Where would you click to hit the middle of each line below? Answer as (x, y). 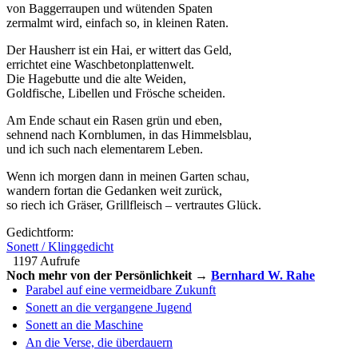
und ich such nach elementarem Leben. (105, 149)
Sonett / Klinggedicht (60, 247)
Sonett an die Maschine (84, 325)
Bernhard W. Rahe (263, 276)
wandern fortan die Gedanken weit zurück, (114, 191)
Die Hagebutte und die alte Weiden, (96, 79)
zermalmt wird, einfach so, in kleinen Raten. (117, 23)
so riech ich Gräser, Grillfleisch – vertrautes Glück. (134, 205)
